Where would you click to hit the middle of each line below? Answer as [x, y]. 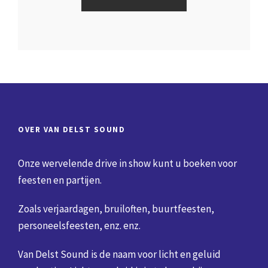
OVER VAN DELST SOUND [71, 130]
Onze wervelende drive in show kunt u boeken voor [127, 163]
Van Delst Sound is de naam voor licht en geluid [119, 254]
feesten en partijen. [60, 180]
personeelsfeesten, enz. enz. [79, 226]
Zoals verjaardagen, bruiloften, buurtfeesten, [116, 209]
